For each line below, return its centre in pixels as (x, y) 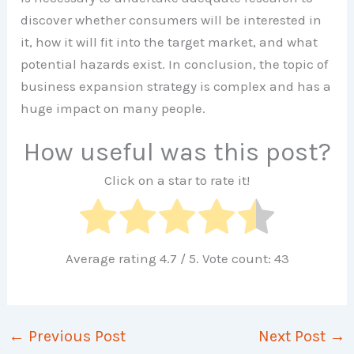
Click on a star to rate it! (177, 180)
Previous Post (75, 336)
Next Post (294, 336)
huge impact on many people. (113, 108)
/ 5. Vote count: (225, 258)
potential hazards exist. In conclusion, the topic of (175, 64)
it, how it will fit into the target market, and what (169, 41)
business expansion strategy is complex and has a (176, 86)
